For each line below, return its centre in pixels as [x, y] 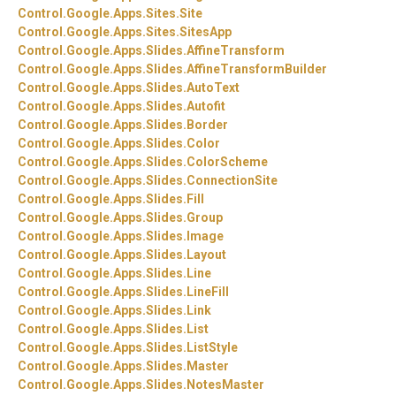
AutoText [213, 88]
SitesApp [206, 32]
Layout [206, 255]
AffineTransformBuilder [257, 69]
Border [207, 125]
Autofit [206, 107]
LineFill [208, 292]
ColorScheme [227, 162]
